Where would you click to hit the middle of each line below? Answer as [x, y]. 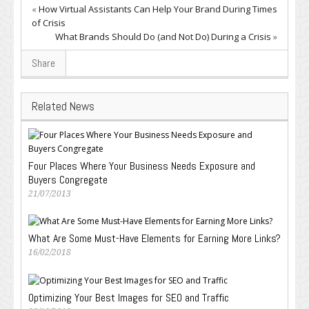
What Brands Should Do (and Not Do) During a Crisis [163, 36]
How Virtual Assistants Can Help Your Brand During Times [158, 9]
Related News [63, 106]
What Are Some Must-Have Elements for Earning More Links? [154, 239]
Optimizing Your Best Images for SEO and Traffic [129, 298]
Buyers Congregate [68, 179]
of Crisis [49, 22]
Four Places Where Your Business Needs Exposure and [142, 166]
